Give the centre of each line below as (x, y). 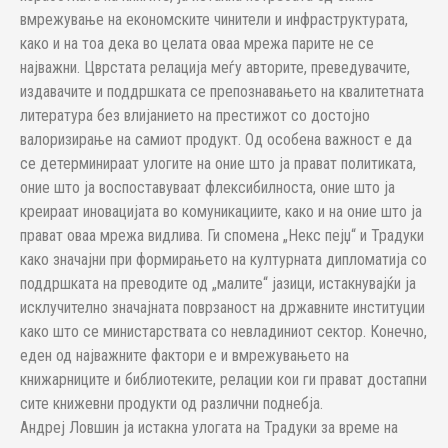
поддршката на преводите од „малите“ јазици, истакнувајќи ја (218, 283)
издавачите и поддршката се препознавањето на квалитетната (222, 91)
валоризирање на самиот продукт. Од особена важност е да (216, 139)
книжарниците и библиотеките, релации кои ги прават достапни (223, 379)
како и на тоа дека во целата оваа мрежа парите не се (197, 43)
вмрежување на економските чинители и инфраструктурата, (214, 19)
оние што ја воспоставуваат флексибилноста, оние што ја (207, 187)
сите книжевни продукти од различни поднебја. (173, 403)
